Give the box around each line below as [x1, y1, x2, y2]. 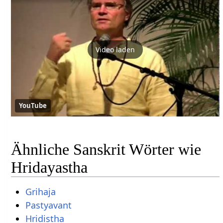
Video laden [96, 44, 135, 54]
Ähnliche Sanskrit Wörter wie [11, 140, 202, 158]
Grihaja [25, 186, 56, 198]
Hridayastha [11, 158, 88, 176]
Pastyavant [25, 199, 72, 211]
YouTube [19, 101, 47, 111]
